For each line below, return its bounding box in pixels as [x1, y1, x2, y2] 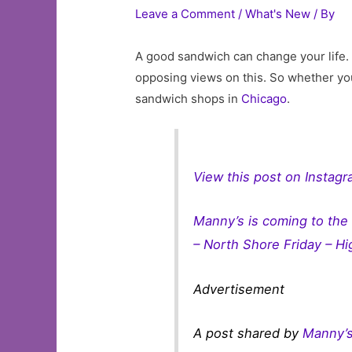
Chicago [241, 91, 288, 107]
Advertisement [193, 280, 285, 297]
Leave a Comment [135, 6, 236, 22]
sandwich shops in [135, 91, 242, 107]
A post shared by [193, 325, 303, 342]
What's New [245, 6, 311, 22]
